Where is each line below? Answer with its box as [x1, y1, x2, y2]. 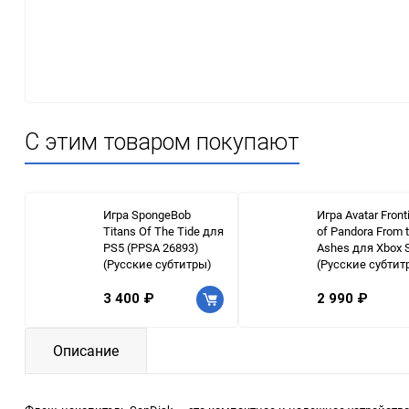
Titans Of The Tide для [103, 222, 224, 239]
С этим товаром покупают [25, 128, 299, 155]
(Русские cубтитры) [103, 255, 212, 272]
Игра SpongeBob [103, 205, 191, 223]
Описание [53, 340, 119, 361]
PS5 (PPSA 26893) [103, 238, 199, 256]
